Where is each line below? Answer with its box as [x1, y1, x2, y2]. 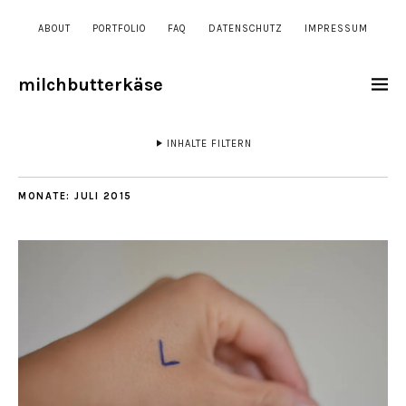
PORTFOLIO [92, 23, 146, 34]
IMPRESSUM [304, 23, 368, 34]
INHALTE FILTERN [167, 138, 252, 150]
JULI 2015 [74, 190, 132, 202]
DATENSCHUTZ [208, 23, 283, 34]
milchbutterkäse [18, 74, 163, 95]
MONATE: [18, 190, 74, 202]
